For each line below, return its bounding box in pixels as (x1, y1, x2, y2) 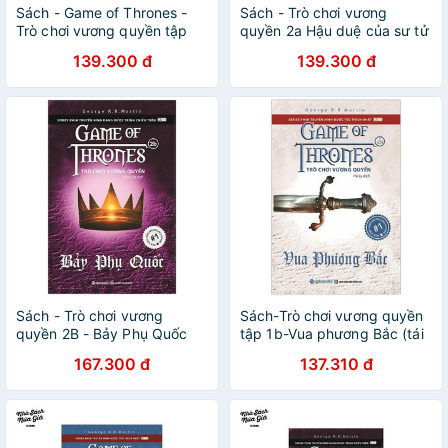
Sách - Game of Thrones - (16, 4, 188, 21)
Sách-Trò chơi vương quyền (240, 307, 424, 324)
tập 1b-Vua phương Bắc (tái (240, 325, 424, 342)
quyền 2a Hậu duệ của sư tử (240, 22, 429, 39)
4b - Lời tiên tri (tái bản (16, 40, 169, 57)
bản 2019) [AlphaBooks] (240, 343, 401, 360)
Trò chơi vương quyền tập (16, 22, 188, 39)
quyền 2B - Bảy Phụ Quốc (16, 325, 188, 342)
